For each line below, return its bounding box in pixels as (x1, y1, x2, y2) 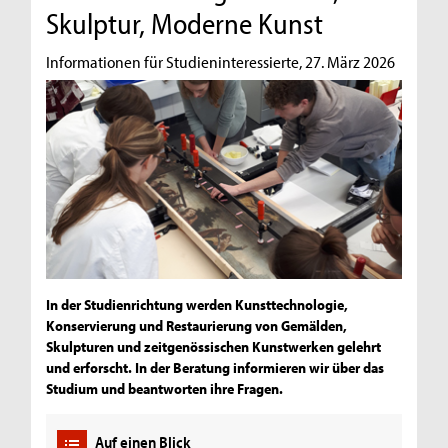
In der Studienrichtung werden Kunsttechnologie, (46, 295, 349, 315)
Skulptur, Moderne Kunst (46, 5, 324, 42)
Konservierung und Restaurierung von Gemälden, (46, 316, 348, 336)
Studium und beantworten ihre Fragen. (46, 379, 284, 399)
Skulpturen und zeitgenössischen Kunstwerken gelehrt (46, 337, 382, 357)
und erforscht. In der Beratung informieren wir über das (46, 358, 385, 378)
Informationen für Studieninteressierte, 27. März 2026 (46, 50, 396, 72)
